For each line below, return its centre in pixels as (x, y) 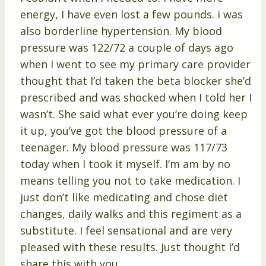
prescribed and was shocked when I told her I (136, 98)
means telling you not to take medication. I (130, 181)
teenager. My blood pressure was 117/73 (124, 148)
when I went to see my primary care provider (135, 64)
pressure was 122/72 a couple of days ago (127, 48)
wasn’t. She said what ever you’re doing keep (134, 114)
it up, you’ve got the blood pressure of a (123, 131)
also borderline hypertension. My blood (121, 31)
